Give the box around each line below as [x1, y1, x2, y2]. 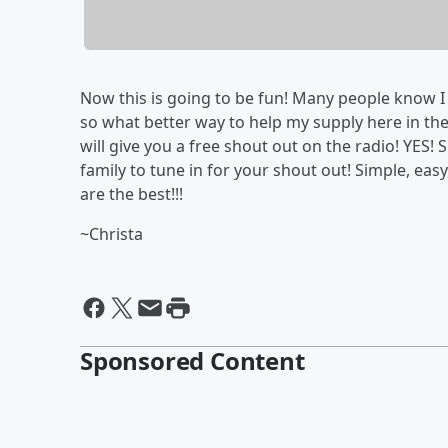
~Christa [80, 222, 147, 245]
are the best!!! [80, 182, 187, 205]
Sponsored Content [80, 343, 305, 377]
